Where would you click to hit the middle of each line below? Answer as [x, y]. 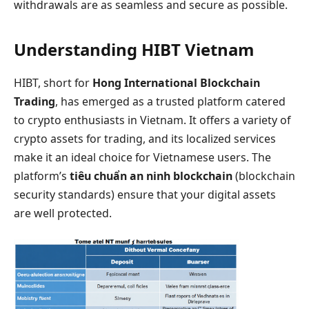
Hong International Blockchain [176, 82]
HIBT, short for [53, 82]
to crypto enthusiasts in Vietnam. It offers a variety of [152, 120]
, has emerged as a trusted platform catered [170, 101]
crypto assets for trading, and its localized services [145, 138]
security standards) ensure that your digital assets [145, 194]
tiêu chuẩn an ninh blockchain [151, 176]
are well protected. [63, 213]
